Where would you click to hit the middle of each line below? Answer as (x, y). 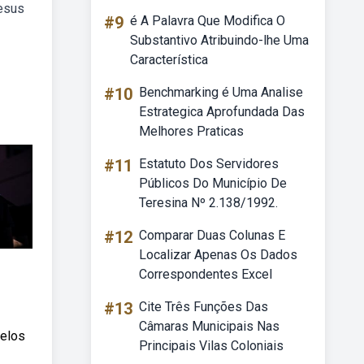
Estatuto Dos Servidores (209, 164)
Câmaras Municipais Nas (209, 326)
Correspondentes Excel (206, 274)
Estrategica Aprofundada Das (222, 112)
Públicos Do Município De (213, 183)
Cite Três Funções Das (204, 307)
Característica (169, 60)
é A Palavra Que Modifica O (208, 21)
